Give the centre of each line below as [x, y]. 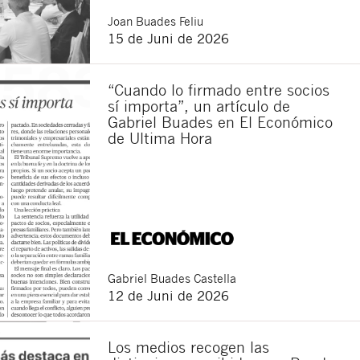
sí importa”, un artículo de [199, 105]
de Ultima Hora [160, 137]
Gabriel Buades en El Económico [220, 121]
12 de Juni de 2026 [168, 295]
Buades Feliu [170, 20]
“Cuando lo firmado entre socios [219, 89]
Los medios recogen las [188, 346]
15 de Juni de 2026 [168, 38]
